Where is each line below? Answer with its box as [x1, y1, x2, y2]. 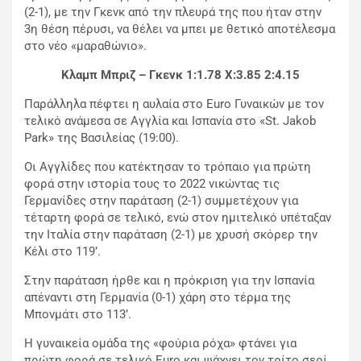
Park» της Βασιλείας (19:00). [24, 131, 179, 146]
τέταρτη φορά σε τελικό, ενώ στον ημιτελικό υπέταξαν [24, 210, 331, 226]
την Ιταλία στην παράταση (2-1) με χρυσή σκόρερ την [24, 227, 317, 243]
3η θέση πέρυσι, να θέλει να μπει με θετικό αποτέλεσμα [24, 22, 335, 37]
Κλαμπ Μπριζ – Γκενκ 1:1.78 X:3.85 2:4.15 [61, 68, 300, 83]
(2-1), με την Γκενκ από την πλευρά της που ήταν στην [24, 5, 322, 20]
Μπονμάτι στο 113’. [24, 307, 131, 322]
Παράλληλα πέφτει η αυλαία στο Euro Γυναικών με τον [24, 97, 324, 112]
